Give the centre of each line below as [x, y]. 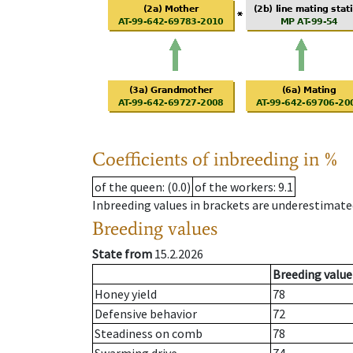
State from [122, 254]
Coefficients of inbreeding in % [216, 159]
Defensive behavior [146, 314]
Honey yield [126, 294]
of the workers [234, 187]
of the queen [128, 187]
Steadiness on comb [149, 334]
